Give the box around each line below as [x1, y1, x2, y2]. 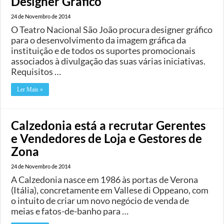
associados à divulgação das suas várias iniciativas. [11, 55, 206, 66]
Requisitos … [11, 65, 61, 77]
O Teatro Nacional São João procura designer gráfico [11, 23, 213, 35]
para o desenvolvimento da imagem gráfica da [11, 34, 186, 45]
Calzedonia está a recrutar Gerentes [11, 117, 206, 132]
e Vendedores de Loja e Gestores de [11, 130, 202, 145]
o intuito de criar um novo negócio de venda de [11, 194, 189, 206]
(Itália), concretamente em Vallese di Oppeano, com [11, 184, 209, 195]
